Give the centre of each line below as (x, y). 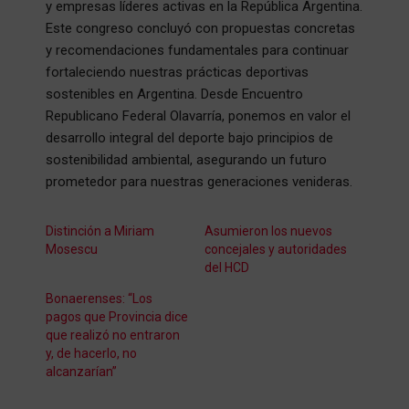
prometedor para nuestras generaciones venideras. (199, 181)
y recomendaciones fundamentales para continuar (197, 50)
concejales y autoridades (276, 249)
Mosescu (72, 249)
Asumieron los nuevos (268, 231)
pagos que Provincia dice (117, 316)
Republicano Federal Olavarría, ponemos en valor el (198, 115)
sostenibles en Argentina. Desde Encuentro (174, 94)
